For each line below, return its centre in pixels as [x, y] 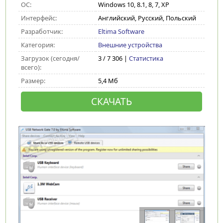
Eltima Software [121, 31]
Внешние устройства [130, 45]
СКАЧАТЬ [111, 101]
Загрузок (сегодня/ [50, 58]
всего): [31, 67]
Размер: [33, 81]
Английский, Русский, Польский [147, 18]
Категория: [38, 45]
